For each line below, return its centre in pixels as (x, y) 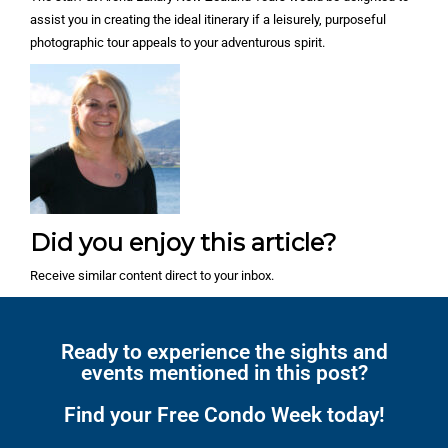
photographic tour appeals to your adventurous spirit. (177, 43)
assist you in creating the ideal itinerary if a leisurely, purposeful (208, 20)
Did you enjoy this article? (183, 243)
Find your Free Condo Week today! (224, 415)
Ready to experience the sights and (224, 352)
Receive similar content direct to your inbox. (152, 276)
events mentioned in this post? (224, 373)
